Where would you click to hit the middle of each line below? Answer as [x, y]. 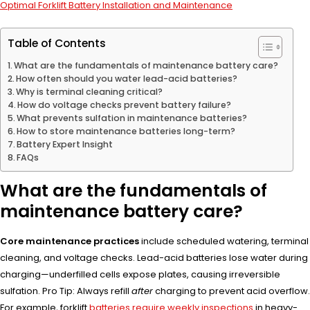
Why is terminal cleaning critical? [90, 91]
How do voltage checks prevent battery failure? [125, 104]
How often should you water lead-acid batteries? [127, 78]
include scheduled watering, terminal [224, 241]
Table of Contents [57, 44]
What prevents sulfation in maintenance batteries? [132, 118]
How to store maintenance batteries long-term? [126, 131]
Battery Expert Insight [65, 144]
